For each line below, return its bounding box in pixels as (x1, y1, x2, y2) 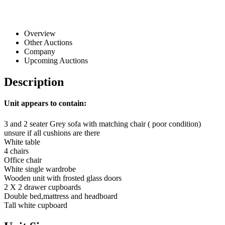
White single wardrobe (4, 164, 76, 173)
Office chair (4, 155, 42, 164)
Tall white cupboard (4, 200, 67, 209)
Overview (24, 29, 56, 38)
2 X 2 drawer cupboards (4, 182, 81, 191)
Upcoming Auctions (24, 56, 88, 65)
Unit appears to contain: (4, 98, 86, 107)
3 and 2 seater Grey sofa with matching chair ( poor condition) (4, 119, 201, 128)
